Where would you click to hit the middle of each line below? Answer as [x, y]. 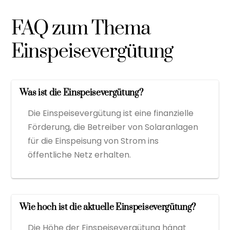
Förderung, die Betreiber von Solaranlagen [113, 127]
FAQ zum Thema [81, 28]
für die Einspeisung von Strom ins [93, 141]
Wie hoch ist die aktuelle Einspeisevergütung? [108, 207]
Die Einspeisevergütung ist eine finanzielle [111, 113]
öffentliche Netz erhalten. [80, 155]
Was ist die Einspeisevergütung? [81, 93]
